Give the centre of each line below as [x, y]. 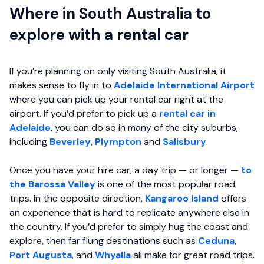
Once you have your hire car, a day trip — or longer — [125, 170]
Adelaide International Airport [184, 85]
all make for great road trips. [193, 255]
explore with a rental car [99, 35]
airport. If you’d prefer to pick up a [84, 114]
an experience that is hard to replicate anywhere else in [129, 213]
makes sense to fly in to [62, 85]
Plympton [118, 142]
